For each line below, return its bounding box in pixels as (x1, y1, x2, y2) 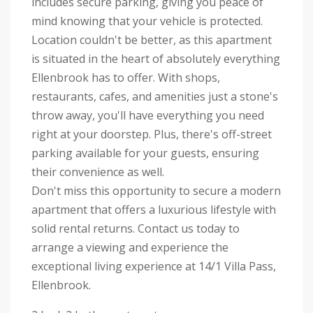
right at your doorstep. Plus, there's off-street (31, 126, 272, 143)
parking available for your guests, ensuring (31, 145, 259, 161)
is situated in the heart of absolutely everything (31, 51, 280, 67)
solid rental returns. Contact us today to (31, 221, 240, 237)
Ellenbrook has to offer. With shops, (31, 70, 220, 86)
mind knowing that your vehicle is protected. (31, 13, 263, 29)
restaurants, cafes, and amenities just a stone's (31, 89, 278, 105)
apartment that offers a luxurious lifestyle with (31, 202, 276, 218)
